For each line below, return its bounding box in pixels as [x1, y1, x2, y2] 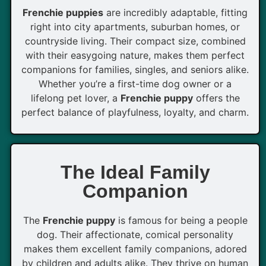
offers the [192, 92, 240, 104]
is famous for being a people [115, 214, 248, 227]
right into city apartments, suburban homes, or [30, 21, 240, 33]
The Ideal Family [60, 161, 210, 183]
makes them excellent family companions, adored [23, 243, 247, 255]
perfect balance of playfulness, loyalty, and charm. [21, 106, 249, 119]
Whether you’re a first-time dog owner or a [39, 78, 232, 90]
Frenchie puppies [23, 7, 103, 19]
